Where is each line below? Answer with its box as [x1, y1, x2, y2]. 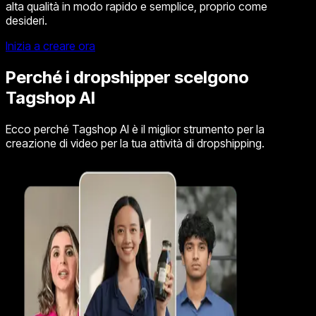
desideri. [6, 13, 47, 28]
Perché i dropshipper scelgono [6, 66, 249, 87]
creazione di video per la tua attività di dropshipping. [6, 135, 265, 150]
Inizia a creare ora [6, 39, 95, 54]
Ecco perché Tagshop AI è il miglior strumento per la [6, 121, 265, 136]
